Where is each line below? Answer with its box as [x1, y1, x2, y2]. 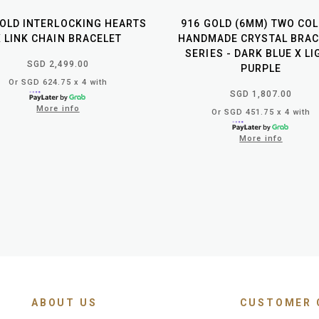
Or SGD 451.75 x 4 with [211, 107, 311, 117]
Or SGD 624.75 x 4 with [8, 77, 108, 87]
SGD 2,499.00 [26, 58, 90, 69]
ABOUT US [31, 296, 98, 308]
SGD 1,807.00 [229, 88, 293, 99]
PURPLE [240, 62, 282, 74]
